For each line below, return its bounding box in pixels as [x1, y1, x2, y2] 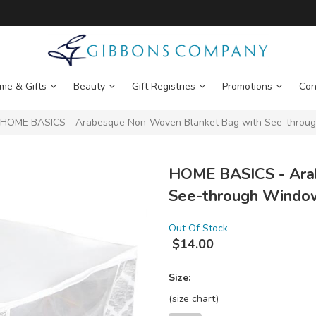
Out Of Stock [169, 221, 228, 236]
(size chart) [169, 292, 219, 306]
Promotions [221, 80, 272, 94]
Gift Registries [131, 80, 195, 94]
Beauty [73, 80, 105, 94]
